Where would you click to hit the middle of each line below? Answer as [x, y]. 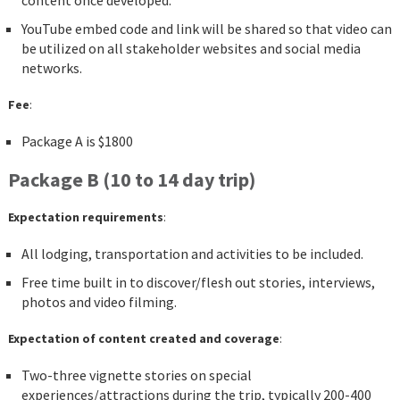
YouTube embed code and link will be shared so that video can [206, 29]
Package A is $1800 [77, 142]
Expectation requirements [85, 217]
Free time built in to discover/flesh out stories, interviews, [198, 283]
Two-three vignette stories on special [136, 375]
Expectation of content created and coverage [143, 339]
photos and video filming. [99, 302]
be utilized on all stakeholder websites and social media [191, 49]
